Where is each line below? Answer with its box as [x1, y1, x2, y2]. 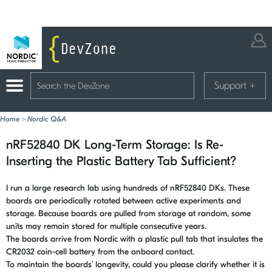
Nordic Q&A [27, 115, 66, 123]
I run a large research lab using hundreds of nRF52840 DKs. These [6, 183, 250, 193]
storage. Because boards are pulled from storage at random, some [6, 208, 251, 219]
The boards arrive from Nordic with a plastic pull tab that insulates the [6, 234, 263, 244]
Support [214, 80, 250, 91]
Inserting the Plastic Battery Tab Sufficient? [6, 154, 236, 168]
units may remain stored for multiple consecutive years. [6, 221, 206, 231]
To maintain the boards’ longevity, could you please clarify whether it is [6, 259, 265, 270]
